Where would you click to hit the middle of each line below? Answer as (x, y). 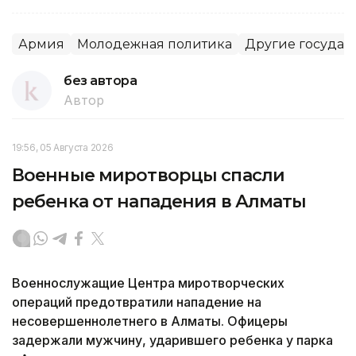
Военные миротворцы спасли (148, 175)
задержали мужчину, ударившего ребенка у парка (172, 340)
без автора (101, 80)
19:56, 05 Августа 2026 (63, 147)
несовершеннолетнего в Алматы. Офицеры (150, 321)
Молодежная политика (155, 44)
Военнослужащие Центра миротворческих (148, 282)
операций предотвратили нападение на (137, 302)
